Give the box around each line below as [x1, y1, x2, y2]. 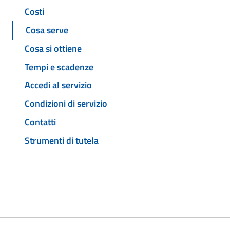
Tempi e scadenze [25, 60, 93, 74]
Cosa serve [26, 23, 68, 37]
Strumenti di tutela [25, 133, 99, 147]
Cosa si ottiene [25, 41, 82, 55]
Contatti [25, 114, 56, 129]
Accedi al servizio [25, 78, 92, 92]
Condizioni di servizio [25, 97, 107, 111]
